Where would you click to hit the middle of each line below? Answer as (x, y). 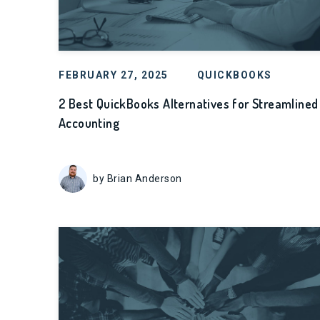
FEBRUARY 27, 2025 (114, 75)
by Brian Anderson (137, 178)
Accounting (89, 123)
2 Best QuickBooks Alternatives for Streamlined (189, 104)
